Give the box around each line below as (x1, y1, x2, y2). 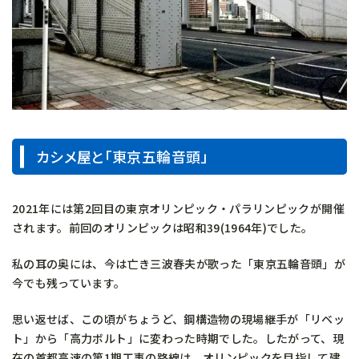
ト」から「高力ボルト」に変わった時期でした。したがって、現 (12, 330, 345, 347)
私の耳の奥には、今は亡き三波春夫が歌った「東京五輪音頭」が (12, 256, 346, 272)
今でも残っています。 (12, 275, 126, 292)
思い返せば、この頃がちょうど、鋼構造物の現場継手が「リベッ (12, 311, 345, 328)
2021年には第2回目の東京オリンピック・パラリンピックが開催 (12, 200, 345, 217)
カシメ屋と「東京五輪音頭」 (36, 146, 208, 167)
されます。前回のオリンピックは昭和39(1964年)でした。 (12, 220, 313, 236)
